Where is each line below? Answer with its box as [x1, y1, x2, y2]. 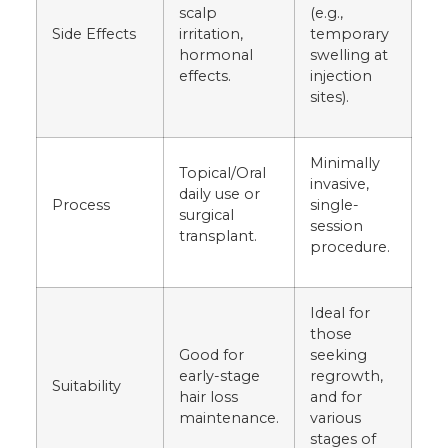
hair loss [179, 387, 238, 406]
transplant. [179, 226, 257, 245]
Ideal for [310, 303, 370, 322]
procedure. [310, 237, 390, 256]
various [310, 408, 361, 427]
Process [52, 195, 110, 214]
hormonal [179, 45, 253, 64]
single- [310, 195, 359, 214]
